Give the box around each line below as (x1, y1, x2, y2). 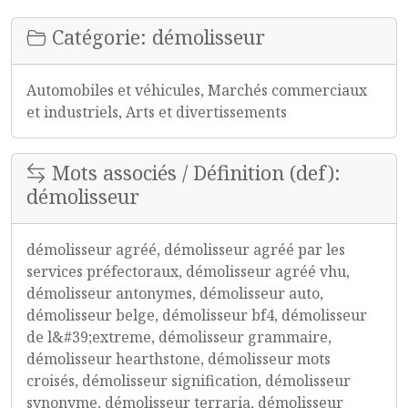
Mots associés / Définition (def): (46, 159, 341, 186)
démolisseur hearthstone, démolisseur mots (26, 349, 331, 369)
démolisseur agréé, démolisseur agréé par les (26, 240, 345, 260)
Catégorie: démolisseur (46, 24, 265, 50)
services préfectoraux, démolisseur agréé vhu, (26, 261, 350, 281)
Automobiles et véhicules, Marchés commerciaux (26, 80, 367, 100)
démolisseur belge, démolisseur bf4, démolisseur (26, 305, 367, 325)
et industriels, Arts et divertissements (26, 102, 287, 122)
